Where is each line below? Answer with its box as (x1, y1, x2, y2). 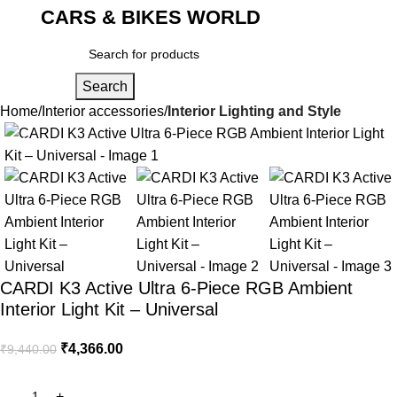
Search (82, 79, 128, 94)
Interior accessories (42, 104, 164, 119)
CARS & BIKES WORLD (41, 6, 261, 28)
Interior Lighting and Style (167, 104, 341, 119)
